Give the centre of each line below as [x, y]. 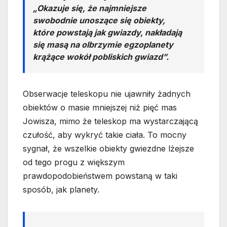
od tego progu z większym [74, 162]
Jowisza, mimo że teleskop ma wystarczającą [110, 121]
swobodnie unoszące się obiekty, [99, 20]
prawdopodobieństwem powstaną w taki [100, 176]
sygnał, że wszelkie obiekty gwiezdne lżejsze [108, 148]
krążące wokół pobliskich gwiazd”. [101, 56]
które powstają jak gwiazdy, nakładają [107, 32]
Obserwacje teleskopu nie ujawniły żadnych [107, 93]
